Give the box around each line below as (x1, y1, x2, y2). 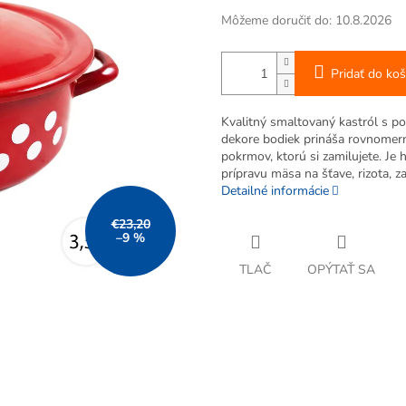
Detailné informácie (221, 182, 329, 200)
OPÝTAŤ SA (307, 261, 375, 279)
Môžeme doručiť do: (221, 12, 332, 30)
